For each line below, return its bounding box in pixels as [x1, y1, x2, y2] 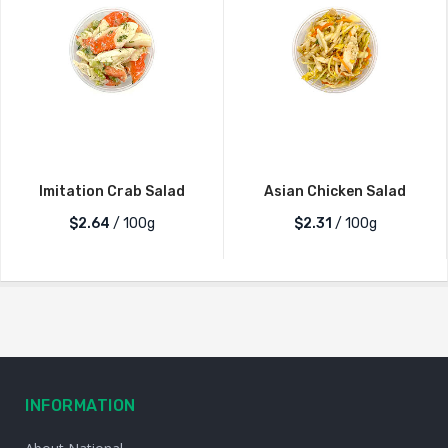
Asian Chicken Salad [264, 183, 406, 200]
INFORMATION [25, 396, 136, 415]
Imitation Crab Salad [39, 183, 185, 200]
